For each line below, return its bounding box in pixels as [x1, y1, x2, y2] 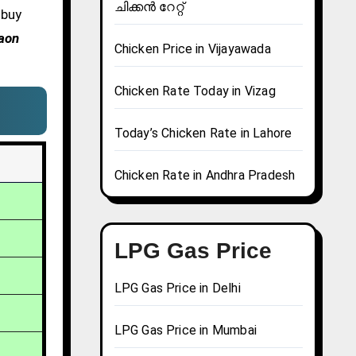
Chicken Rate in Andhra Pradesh [114, 168, 296, 184]
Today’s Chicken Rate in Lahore [114, 126, 292, 141]
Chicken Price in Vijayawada [114, 41, 271, 57]
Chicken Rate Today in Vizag [114, 83, 276, 99]
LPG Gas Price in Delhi [114, 281, 241, 296]
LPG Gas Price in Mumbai [114, 323, 257, 339]
